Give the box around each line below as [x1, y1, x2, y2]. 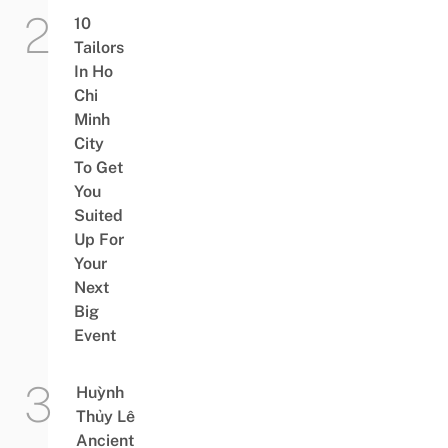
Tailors [73, 38, 124, 58]
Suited [73, 206, 123, 226]
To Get [73, 158, 123, 178]
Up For [73, 230, 124, 250]
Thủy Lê [75, 407, 135, 427]
